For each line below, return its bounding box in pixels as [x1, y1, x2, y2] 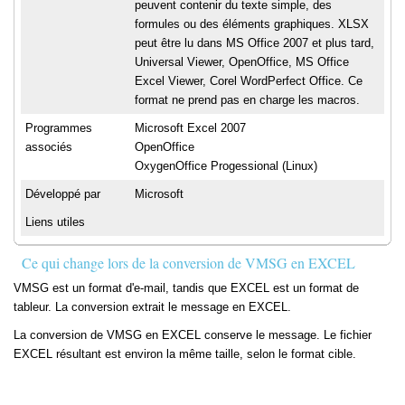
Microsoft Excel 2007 [135, 121, 246, 136]
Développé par [25, 187, 100, 202]
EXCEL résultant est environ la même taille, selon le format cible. [14, 347, 356, 362]
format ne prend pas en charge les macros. [135, 93, 360, 108]
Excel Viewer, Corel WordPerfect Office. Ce [135, 74, 363, 89]
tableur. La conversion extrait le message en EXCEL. [14, 300, 291, 315]
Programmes [25, 121, 92, 136]
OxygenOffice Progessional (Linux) [135, 159, 317, 174]
